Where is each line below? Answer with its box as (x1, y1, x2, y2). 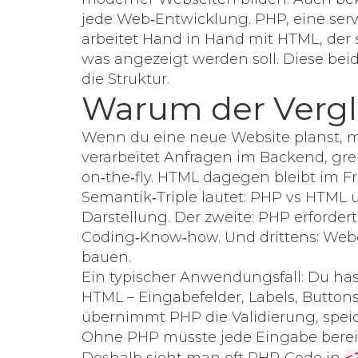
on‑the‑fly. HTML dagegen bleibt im (82, 169, 343, 186)
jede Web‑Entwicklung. (82, 10, 255, 28)
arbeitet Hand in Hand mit (82, 30, 277, 48)
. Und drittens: (218, 229, 323, 246)
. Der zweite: (168, 209, 258, 226)
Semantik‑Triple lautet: (82, 189, 250, 206)
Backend (260, 149, 324, 166)
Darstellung (82, 209, 168, 226)
